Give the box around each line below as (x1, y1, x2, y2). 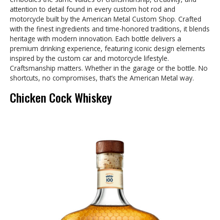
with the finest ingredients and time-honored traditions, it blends (10, 24, 210, 34)
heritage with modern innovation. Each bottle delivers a (10, 34, 181, 44)
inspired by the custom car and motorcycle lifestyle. (10, 54, 169, 63)
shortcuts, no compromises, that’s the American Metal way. (10, 73, 194, 83)
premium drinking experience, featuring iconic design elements (10, 44, 205, 54)
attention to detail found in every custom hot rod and (10, 4, 175, 14)
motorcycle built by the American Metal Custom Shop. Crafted (10, 14, 201, 24)
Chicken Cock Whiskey (10, 88, 112, 107)
